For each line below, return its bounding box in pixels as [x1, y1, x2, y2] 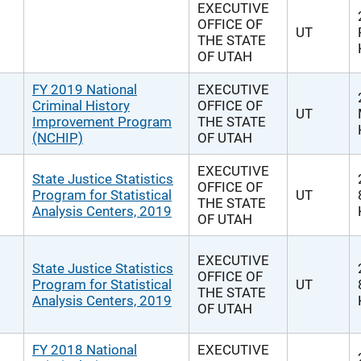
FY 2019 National [32, 81, 137, 98]
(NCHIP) [32, 130, 83, 146]
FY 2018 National [32, 342, 137, 358]
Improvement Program [32, 114, 172, 130]
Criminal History [32, 98, 130, 114]
